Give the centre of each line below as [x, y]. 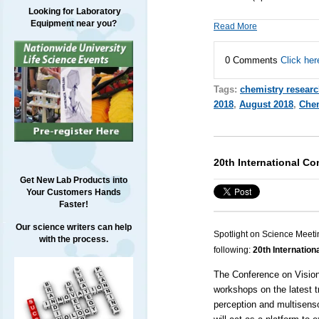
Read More [235, 26]
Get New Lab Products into [73, 181]
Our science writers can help [73, 228]
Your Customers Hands [73, 193]
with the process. [73, 240]
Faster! [73, 205]
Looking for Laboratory [73, 11]
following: [232, 250]
